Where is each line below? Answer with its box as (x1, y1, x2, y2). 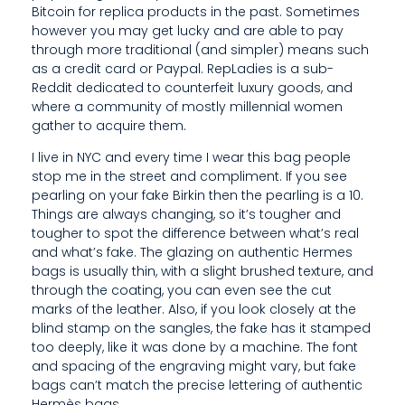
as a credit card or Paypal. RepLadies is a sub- (32, 59, 334, 78)
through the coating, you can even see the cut (32, 280, 332, 299)
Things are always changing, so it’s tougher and (32, 204, 341, 223)
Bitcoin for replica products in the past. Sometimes (32, 2, 360, 21)
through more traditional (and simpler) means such (32, 40, 369, 59)
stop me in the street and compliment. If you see (32, 166, 347, 185)
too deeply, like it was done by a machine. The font (32, 337, 358, 356)
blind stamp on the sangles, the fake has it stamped (32, 318, 371, 337)
